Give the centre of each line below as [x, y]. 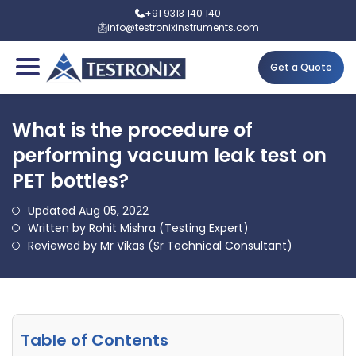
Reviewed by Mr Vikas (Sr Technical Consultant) [160, 246]
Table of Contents [95, 340]
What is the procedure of [132, 130]
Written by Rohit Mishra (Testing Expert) [138, 228]
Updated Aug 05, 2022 [88, 211]
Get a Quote [301, 67]
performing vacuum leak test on [169, 155]
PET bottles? [70, 181]
